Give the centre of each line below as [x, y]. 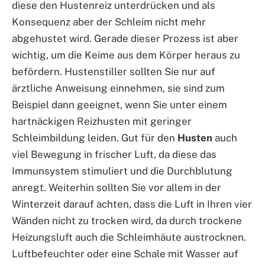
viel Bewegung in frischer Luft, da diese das [114, 154]
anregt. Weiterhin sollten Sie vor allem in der [117, 187]
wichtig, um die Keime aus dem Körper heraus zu [126, 55]
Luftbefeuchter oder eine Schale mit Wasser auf [125, 253]
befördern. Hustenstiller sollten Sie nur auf [114, 71]
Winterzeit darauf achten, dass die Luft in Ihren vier [132, 204]
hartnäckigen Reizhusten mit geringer [102, 121]
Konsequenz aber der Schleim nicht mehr [109, 22]
